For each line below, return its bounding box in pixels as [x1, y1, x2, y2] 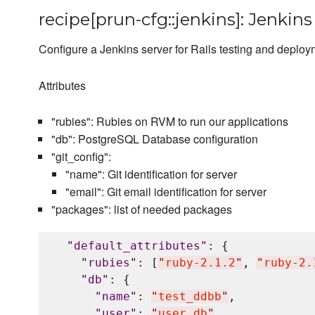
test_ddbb [158, 290, 221, 304]
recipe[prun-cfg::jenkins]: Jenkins [39, 9, 312, 30]
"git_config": [51, 148, 111, 165]
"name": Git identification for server [65, 166, 237, 183]
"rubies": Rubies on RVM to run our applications [51, 113, 288, 130]
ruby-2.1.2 [165, 256, 236, 270]
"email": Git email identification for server [65, 184, 266, 200]
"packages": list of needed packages [51, 201, 232, 218]
